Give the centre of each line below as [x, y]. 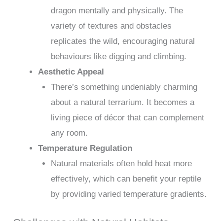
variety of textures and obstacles [111, 26]
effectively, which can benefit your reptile [126, 179]
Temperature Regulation [85, 148]
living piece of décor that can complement [127, 118]
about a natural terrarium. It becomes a [122, 103]
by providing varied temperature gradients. [129, 194]
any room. [69, 133]
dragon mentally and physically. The [117, 11]
